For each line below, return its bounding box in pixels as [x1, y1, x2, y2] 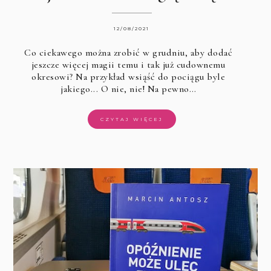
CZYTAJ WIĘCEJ [100, 116, 163, 123]
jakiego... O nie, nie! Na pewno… [60, 83, 197, 96]
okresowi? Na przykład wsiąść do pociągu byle [31, 71, 226, 83]
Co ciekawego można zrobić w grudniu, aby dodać [24, 47, 233, 59]
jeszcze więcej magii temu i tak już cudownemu [31, 59, 226, 71]
